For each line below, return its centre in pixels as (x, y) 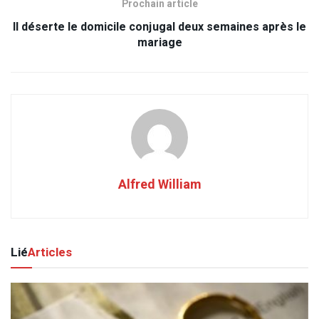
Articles (50, 253)
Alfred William (159, 185)
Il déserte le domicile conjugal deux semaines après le (159, 27)
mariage (159, 43)
